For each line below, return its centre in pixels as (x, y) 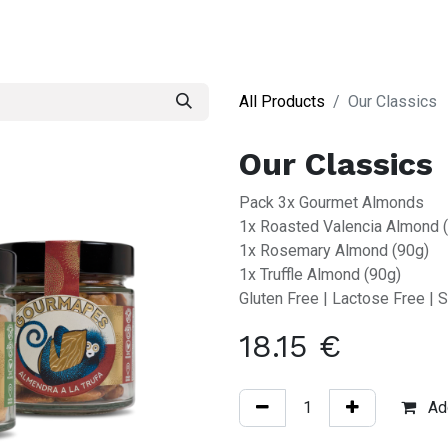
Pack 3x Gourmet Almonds (331, 203)
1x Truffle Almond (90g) (320, 275)
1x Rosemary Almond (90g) (334, 251)
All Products (282, 102)
